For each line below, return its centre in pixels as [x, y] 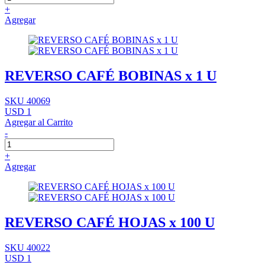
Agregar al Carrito [39, 122]
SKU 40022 [28, 247]
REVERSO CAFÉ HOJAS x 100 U [110, 222]
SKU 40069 [28, 101]
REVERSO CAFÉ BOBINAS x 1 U [111, 76]
